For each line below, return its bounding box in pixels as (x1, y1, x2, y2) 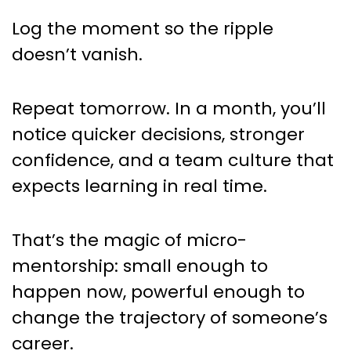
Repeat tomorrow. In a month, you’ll (12, 96, 326, 121)
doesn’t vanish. (12, 42, 143, 67)
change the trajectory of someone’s (12, 306, 327, 331)
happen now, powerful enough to (12, 280, 305, 305)
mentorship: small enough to (12, 254, 268, 279)
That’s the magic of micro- (12, 228, 247, 253)
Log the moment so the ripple (12, 16, 273, 42)
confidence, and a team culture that (12, 148, 334, 173)
